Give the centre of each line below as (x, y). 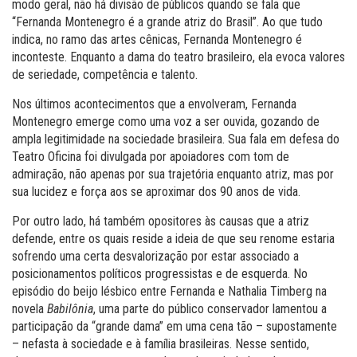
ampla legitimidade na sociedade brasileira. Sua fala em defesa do (176, 139)
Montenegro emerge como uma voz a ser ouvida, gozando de (166, 121)
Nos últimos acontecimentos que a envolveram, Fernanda (154, 104)
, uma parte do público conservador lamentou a (210, 308)
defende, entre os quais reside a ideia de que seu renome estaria (173, 238)
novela (29, 308)
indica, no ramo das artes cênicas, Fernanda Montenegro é (157, 39)
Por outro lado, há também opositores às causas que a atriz (161, 221)
